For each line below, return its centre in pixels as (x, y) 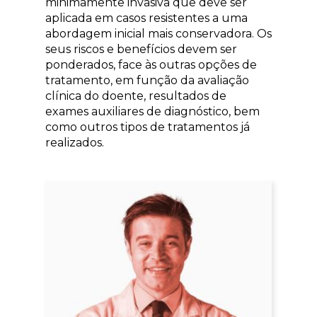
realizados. (75, 142)
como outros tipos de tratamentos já (148, 127)
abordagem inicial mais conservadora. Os (158, 33)
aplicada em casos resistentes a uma (146, 18)
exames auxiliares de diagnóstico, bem (152, 111)
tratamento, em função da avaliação (147, 80)
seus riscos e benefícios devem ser (141, 49)
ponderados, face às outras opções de (151, 64)
